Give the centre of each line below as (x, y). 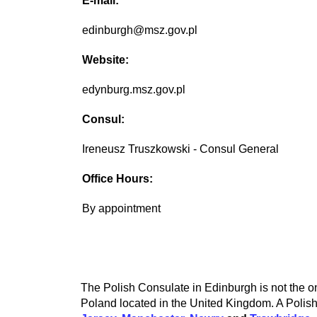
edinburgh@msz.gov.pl (140, 30)
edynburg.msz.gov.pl (134, 90)
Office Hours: (118, 179)
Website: (106, 60)
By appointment (122, 209)
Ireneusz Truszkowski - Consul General (181, 149)
